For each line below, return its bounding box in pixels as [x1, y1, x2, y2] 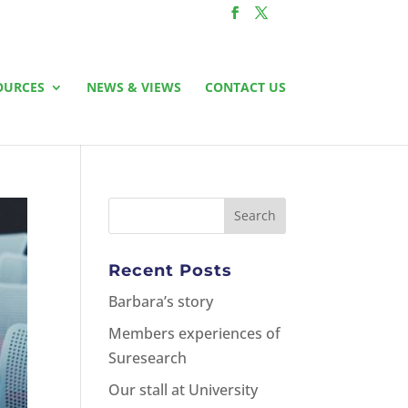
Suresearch [108, 347, 188, 368]
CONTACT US [204, 77, 286, 96]
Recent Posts [108, 260, 233, 280]
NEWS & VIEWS [86, 77, 181, 96]
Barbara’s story [108, 291, 214, 311]
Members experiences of [108, 322, 281, 343]
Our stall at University [108, 379, 259, 400]
